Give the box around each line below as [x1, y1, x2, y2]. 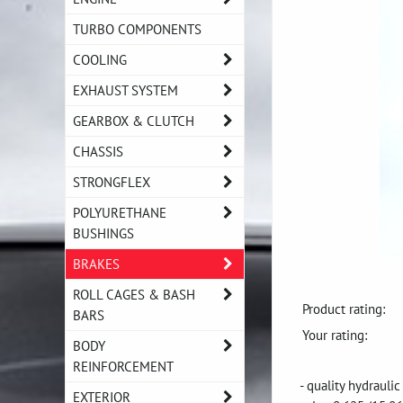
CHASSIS [73, 142, 123, 160]
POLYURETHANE [73, 203, 166, 221]
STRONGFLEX [73, 173, 150, 191]
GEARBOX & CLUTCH [73, 112, 194, 130]
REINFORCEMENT [73, 357, 174, 375]
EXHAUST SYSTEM [73, 81, 178, 99]
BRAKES [73, 255, 120, 273]
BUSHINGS [73, 224, 134, 242]
